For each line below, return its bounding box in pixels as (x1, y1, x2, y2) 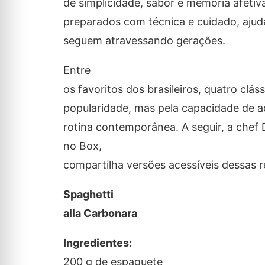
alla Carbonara (63, 207, 137, 220)
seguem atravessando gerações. (63, 34, 225, 47)
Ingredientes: (63, 237, 132, 250)
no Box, (63, 140, 102, 153)
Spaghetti (63, 188, 114, 201)
